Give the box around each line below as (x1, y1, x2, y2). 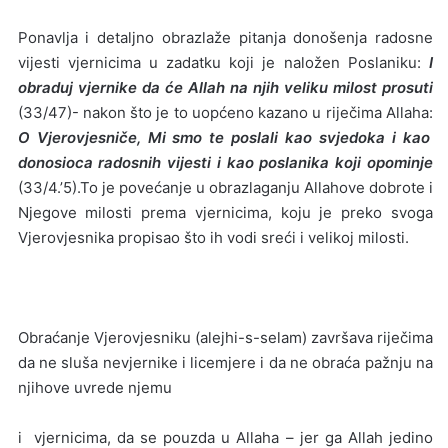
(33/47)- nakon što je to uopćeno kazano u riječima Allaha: (17, 102, 433, 122)
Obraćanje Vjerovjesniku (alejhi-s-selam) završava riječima (17, 327, 433, 347)
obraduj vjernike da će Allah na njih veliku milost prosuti (17, 77, 433, 97)
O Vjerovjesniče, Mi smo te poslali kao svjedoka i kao (17, 127, 431, 147)
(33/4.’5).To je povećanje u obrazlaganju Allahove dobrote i (17, 177, 433, 197)
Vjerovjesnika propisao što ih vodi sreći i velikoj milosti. (17, 227, 409, 247)
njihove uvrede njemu (17, 377, 172, 397)
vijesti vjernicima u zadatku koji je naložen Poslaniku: (17, 52, 421, 72)
